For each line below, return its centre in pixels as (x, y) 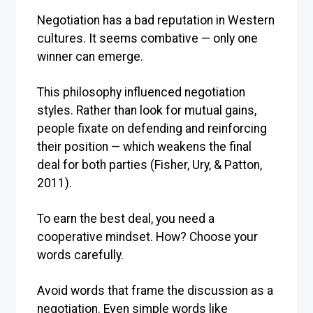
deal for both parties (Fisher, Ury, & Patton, (150, 165)
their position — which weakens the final (144, 146)
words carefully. (80, 255)
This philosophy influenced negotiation (141, 92)
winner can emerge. (90, 56)
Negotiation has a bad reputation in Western (156, 20)
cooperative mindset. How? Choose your (147, 236)
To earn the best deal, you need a (126, 218)
